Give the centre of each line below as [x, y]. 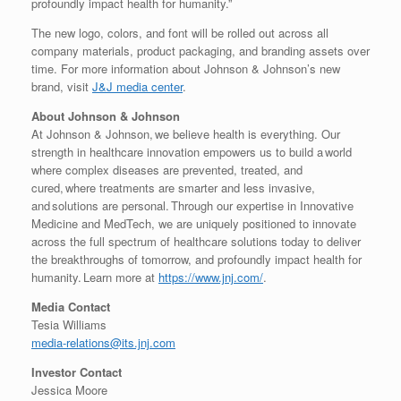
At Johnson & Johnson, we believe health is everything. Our [186, 134]
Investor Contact [77, 372]
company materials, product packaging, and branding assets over [200, 51]
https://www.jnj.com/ [211, 277]
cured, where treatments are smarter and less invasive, [173, 188]
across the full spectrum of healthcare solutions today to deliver [196, 242]
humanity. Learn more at [95, 277]
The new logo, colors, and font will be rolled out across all [180, 33]
